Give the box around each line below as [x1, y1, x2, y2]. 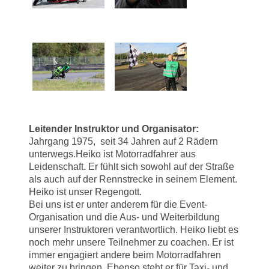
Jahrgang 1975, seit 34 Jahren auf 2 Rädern [29, 136, 218, 147]
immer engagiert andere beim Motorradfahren [29, 250, 221, 261]
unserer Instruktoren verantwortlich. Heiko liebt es [29, 225, 238, 235]
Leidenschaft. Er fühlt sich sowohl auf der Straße [29, 162, 234, 172]
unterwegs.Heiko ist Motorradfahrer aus [29, 149, 196, 160]
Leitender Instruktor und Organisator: [29, 124, 199, 134]
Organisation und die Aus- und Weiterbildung [29, 212, 220, 223]
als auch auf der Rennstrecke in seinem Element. [29, 174, 237, 185]
